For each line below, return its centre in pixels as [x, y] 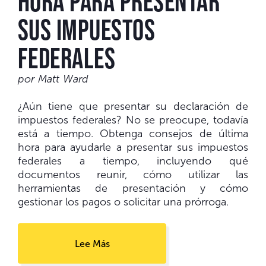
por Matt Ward [53, 79]
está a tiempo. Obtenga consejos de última [133, 134]
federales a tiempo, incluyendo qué [133, 161]
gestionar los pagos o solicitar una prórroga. [123, 202]
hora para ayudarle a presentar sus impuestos [133, 148]
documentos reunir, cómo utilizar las [133, 175]
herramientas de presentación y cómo [133, 189]
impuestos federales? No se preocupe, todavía [133, 120]
